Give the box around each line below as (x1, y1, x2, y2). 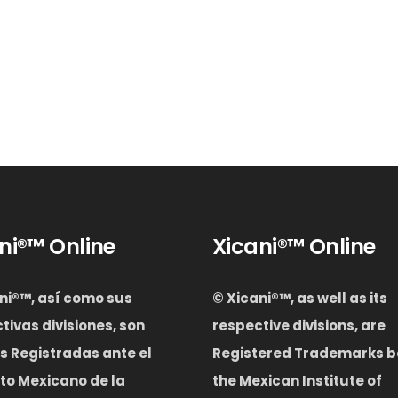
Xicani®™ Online (212, 232, 376, 261)
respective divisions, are (212, 316, 386, 335)
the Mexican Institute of (212, 371, 382, 390)
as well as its (294, 289, 387, 307)
